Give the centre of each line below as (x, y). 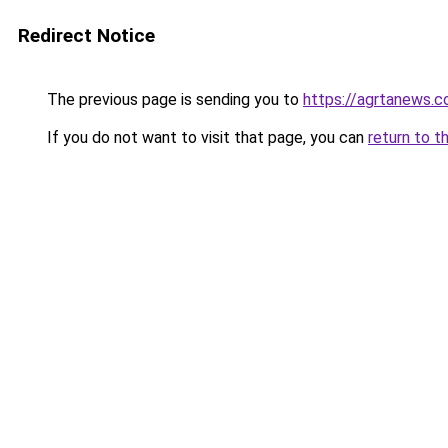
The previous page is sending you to (173, 99)
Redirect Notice (86, 35)
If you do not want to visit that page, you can (205, 137)
